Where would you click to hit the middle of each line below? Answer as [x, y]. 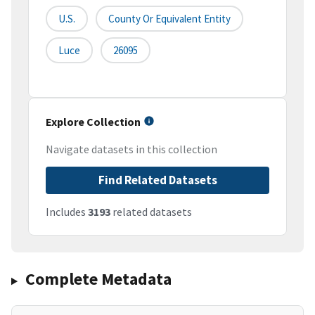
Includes [67, 212]
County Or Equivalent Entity [169, 19]
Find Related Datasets [157, 180]
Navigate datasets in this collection [131, 149]
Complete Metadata [98, 279]
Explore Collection [93, 122]
